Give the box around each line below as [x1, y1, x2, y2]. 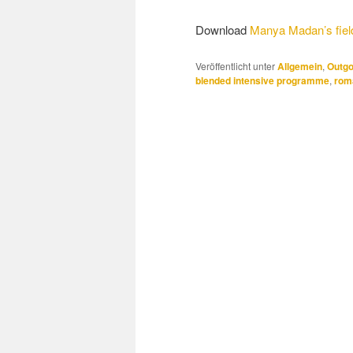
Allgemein [277, 58, 322, 73]
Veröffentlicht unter [195, 58, 275, 72]
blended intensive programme [195, 72, 329, 87]
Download [195, 21, 250, 39]
